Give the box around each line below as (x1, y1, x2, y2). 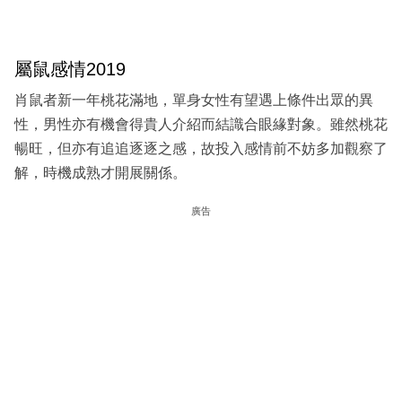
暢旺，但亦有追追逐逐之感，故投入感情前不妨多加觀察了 (14, 141, 388, 157)
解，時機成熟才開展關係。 (14, 165, 187, 181)
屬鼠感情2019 (14, 58, 126, 79)
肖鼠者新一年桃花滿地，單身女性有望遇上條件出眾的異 (14, 92, 373, 109)
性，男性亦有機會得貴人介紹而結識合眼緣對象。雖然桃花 (14, 117, 388, 133)
